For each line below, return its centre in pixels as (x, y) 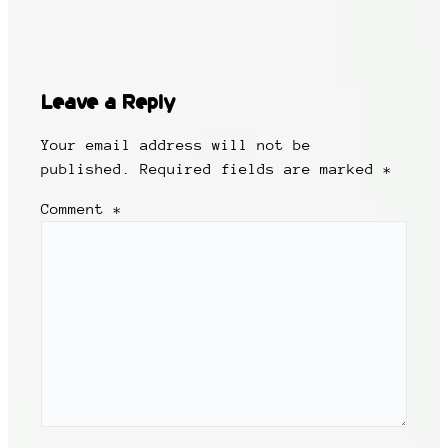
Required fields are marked (262, 169)
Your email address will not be (176, 145)
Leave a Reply (108, 102)
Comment (77, 209)
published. (86, 169)
